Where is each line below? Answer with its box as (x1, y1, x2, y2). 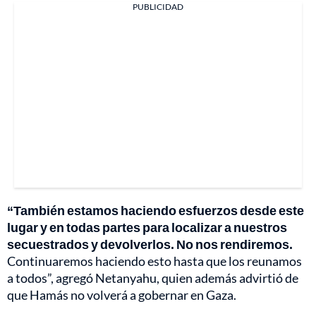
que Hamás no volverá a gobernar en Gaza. (7, 287, 236, 303)
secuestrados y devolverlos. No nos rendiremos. (7, 236, 293, 253)
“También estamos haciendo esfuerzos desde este (7, 202, 304, 219)
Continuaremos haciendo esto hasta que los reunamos (7, 253, 302, 269)
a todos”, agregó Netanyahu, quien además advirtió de (7, 270, 298, 286)
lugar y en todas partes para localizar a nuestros (7, 219, 287, 236)
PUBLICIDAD (133, 1, 183, 13)
